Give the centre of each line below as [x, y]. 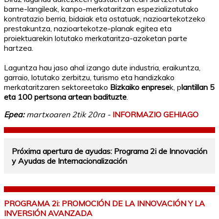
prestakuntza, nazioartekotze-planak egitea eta [88, 28]
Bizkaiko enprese [140, 87]
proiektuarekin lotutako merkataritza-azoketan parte [96, 38]
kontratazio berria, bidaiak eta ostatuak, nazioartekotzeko [105, 18]
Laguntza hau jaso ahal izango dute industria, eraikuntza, [102, 67]
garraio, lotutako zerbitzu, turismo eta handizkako [89, 77]
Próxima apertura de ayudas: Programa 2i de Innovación [109, 151]
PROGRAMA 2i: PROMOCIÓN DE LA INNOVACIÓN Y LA [104, 204]
